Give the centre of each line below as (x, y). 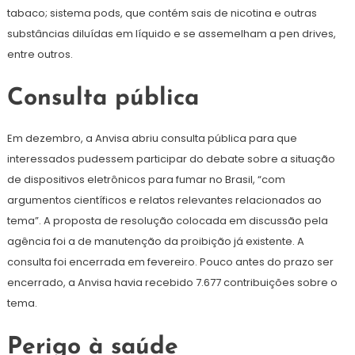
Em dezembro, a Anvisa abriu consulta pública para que (152, 139)
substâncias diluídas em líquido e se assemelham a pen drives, (171, 34)
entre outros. (40, 55)
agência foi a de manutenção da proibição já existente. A (155, 242)
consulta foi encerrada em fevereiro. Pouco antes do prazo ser (170, 262)
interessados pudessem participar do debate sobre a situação (171, 159)
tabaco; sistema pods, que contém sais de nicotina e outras (162, 13)
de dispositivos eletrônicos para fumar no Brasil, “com (146, 180)
